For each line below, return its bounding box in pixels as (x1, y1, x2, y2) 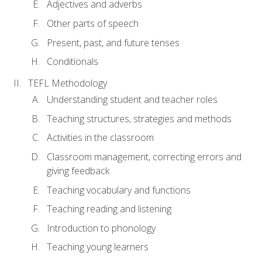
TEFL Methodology (28, 77, 107, 90)
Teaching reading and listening (47, 202, 171, 216)
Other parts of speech (47, 17, 139, 30)
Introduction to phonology (47, 221, 156, 235)
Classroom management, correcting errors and (47, 150, 242, 163)
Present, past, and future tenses (47, 36, 180, 49)
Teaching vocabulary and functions (47, 183, 191, 196)
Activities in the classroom (47, 131, 154, 144)
